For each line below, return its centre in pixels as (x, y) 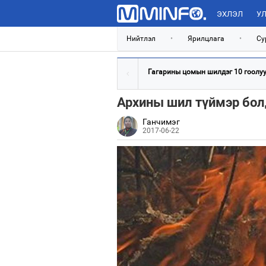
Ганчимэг (161, 122)
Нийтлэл (141, 39)
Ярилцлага (206, 39)
